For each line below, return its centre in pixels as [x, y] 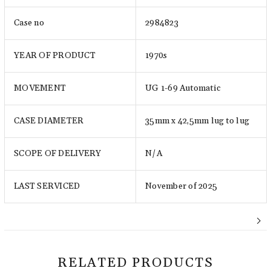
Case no [29, 23]
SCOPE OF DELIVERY [58, 154]
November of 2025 [181, 186]
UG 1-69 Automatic [183, 88]
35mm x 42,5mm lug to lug [197, 121]
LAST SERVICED [47, 186]
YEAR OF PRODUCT [55, 56]
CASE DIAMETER [49, 121]
